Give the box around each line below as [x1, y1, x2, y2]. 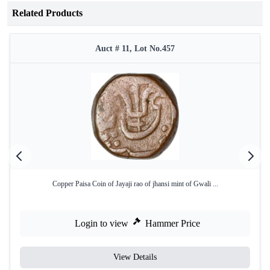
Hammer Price [145, 218, 200, 228]
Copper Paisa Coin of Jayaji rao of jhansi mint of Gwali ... [52, 180, 218, 188]
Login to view [75, 218, 128, 228]
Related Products [12, 8, 83, 18]
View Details [113, 253, 157, 262]
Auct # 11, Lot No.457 [95, 44, 175, 53]
